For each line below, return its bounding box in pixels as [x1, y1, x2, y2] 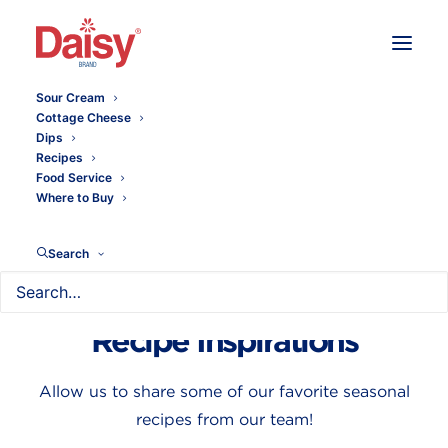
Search [48, 246, 89, 261]
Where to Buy [36, 190, 114, 205]
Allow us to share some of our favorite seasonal [38, 382, 410, 401]
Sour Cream [36, 90, 105, 105]
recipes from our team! [135, 410, 313, 429]
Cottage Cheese [36, 110, 131, 125]
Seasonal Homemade [74, 283, 374, 322]
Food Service [36, 170, 112, 185]
